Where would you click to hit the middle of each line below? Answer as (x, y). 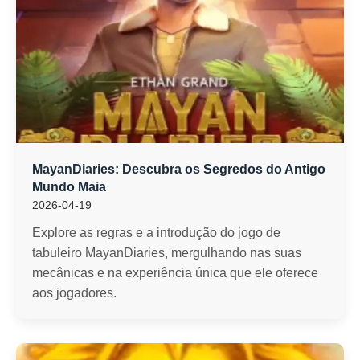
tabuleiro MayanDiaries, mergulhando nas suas (167, 253)
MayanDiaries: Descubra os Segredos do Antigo (179, 169)
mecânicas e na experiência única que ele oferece (175, 273)
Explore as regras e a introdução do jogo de (156, 233)
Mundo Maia (69, 187)
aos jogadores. (74, 293)
